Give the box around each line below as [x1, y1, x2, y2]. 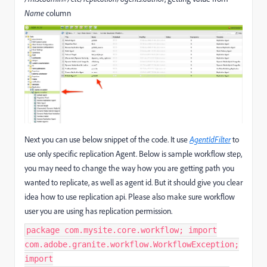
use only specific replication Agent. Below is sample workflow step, [24, 148, 242, 159]
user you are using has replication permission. [24, 205, 172, 216]
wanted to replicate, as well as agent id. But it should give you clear [24, 176, 243, 187]
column [44, 7, 71, 18]
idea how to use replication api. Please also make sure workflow [24, 191, 235, 201]
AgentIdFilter [190, 133, 231, 144]
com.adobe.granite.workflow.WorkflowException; [24, 239, 239, 249]
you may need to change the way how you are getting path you [24, 162, 234, 173]
